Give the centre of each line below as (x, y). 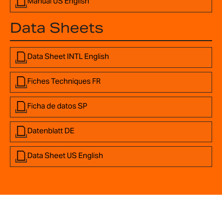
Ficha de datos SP (57, 106)
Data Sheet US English (65, 155)
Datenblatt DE (51, 130)
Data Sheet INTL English (68, 56)
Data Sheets (57, 28)
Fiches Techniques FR (64, 81)
